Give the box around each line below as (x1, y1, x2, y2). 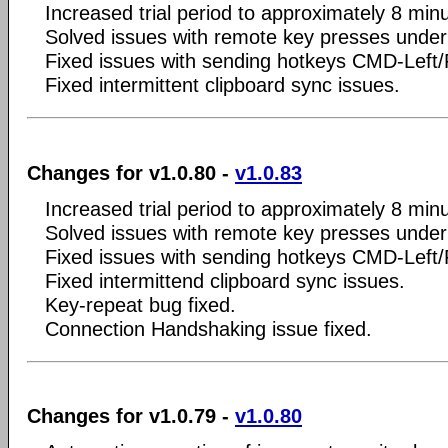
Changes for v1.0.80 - (27, 161, 235, 184)
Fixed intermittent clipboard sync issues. (45, 74, 400, 96)
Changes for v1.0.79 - (27, 405, 235, 427)
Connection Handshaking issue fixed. (45, 317, 372, 340)
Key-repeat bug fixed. (45, 293, 236, 316)
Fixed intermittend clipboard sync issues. (45, 269, 405, 292)
